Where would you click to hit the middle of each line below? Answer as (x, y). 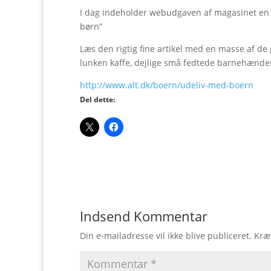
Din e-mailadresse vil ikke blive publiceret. (166, 236)
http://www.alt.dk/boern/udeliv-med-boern (167, 85)
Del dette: (97, 100)
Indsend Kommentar (144, 216)
